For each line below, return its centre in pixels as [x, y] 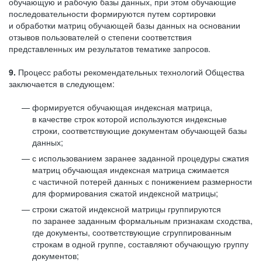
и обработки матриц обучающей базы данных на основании [125, 25]
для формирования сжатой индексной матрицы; [125, 193]
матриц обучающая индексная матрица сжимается [131, 170]
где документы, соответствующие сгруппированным [132, 232]
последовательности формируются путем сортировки [112, 13]
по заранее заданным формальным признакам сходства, [142, 220]
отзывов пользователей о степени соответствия [100, 37]
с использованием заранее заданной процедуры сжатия [141, 158]
